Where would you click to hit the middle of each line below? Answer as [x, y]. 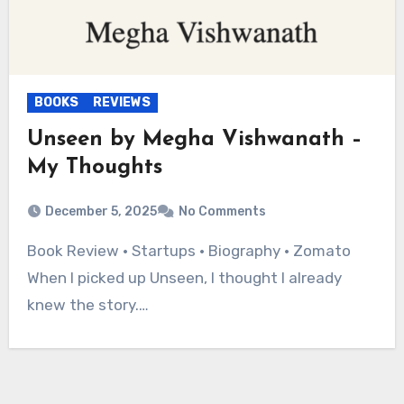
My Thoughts [94, 168]
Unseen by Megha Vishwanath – [194, 140]
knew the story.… [87, 305]
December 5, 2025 [101, 212]
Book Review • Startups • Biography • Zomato [32, 251]
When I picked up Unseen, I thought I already [184, 278]
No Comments [222, 212]
